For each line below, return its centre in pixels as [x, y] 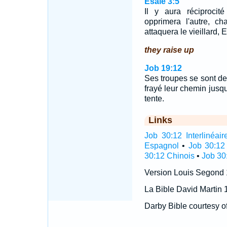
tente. [154, 99]
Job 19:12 [163, 68]
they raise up [169, 50]
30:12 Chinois [169, 156]
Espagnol [161, 146]
